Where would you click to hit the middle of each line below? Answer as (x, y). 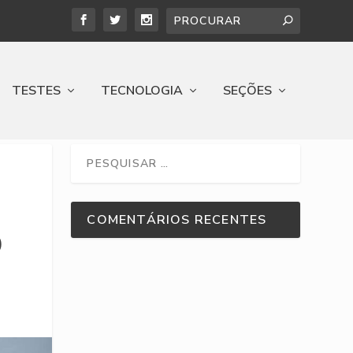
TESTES (36, 91)
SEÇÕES (247, 91)
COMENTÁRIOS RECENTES (177, 219)
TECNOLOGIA (141, 91)
